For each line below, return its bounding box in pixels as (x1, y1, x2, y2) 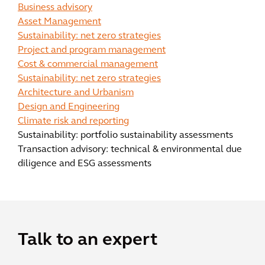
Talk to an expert (18, 231, 157, 250)
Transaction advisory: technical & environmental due (18, 145, 242, 154)
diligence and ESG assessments (18, 159, 151, 169)
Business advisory (18, 3, 92, 12)
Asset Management (18, 17, 101, 27)
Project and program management (18, 46, 166, 55)
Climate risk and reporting (18, 117, 129, 126)
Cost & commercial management (18, 60, 158, 69)
